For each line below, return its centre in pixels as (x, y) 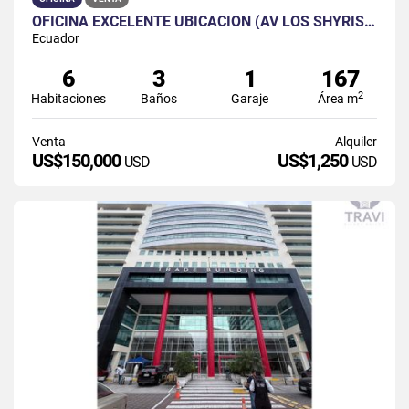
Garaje (250, 98)
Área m (338, 98)
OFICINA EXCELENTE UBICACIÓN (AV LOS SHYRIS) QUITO (370, 21)
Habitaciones (68, 98)
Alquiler (356, 141)
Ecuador (56, 38)
